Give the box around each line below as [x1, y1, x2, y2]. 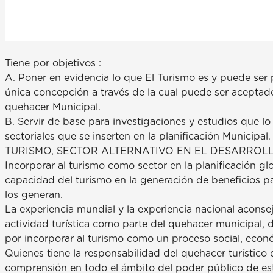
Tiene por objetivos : [5, 58, 101, 68]
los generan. [5, 190, 63, 200]
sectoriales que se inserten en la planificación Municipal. [5, 131, 271, 141]
